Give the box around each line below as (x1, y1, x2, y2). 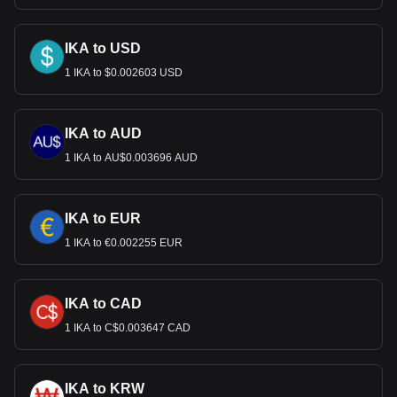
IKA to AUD (65, 126, 142, 141)
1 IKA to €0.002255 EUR (65, 237, 183, 249)
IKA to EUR (65, 211, 141, 226)
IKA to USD (65, 41, 141, 56)
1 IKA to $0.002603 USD (65, 66, 183, 79)
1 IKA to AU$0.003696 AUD (65, 152, 198, 164)
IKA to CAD (65, 296, 142, 311)
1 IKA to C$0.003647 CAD (65, 322, 191, 334)
